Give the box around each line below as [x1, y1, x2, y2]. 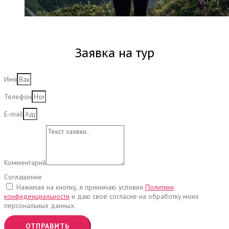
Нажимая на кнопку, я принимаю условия [16, 182, 145, 192]
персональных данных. [4, 200, 76, 210]
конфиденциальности [4, 191, 70, 201]
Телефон [4, 91, 32, 101]
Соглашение [4, 172, 42, 181]
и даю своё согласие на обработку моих [70, 191, 199, 201]
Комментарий [4, 157, 46, 167]
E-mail [4, 109, 23, 119]
